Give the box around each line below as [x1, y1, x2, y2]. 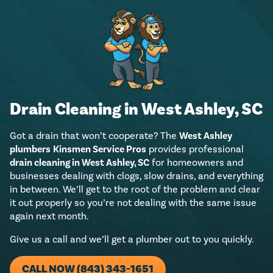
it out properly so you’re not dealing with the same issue [10, 197, 257, 208]
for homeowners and [149, 157, 243, 168]
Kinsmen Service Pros [53, 143, 146, 155]
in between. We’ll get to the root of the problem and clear [10, 183, 260, 195]
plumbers [10, 143, 51, 155]
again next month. [10, 210, 89, 222]
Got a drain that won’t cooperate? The [10, 130, 179, 141]
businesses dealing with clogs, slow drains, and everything [10, 170, 263, 182]
